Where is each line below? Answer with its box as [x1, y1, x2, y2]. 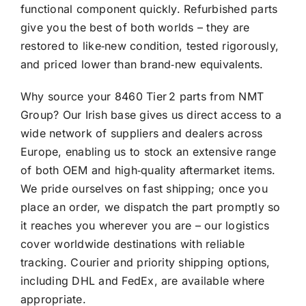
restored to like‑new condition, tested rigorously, [20, 39, 279, 53]
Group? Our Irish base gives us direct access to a [20, 108, 281, 122]
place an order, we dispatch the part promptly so [20, 200, 281, 214]
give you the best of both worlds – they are [20, 20, 250, 35]
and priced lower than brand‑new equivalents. [20, 57, 264, 72]
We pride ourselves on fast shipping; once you [20, 182, 268, 196]
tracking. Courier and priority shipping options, [20, 255, 270, 270]
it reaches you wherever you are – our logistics [20, 219, 270, 233]
